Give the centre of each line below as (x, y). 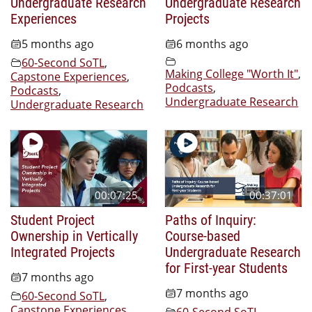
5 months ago (58, 44)
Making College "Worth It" (232, 73)
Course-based (203, 236)
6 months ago (213, 44)
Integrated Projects (63, 252)
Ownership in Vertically (74, 236)
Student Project (53, 220)
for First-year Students (227, 268)
